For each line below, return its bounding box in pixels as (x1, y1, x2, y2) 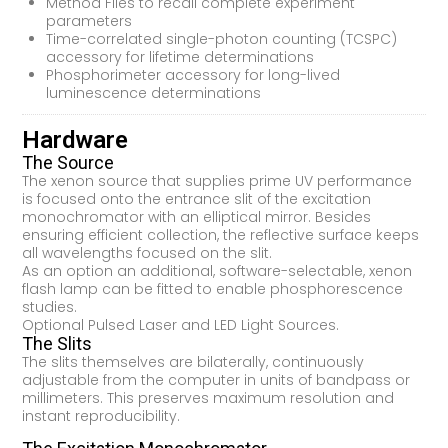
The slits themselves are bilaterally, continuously (22, 351, 365, 372)
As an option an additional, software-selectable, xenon (22, 260, 413, 281)
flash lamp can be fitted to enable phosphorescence (22, 278, 404, 299)
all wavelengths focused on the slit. (22, 242, 273, 263)
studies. (22, 296, 78, 317)
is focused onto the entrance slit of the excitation (22, 188, 372, 209)
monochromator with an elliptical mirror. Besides (22, 206, 372, 227)
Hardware (22, 125, 129, 154)
